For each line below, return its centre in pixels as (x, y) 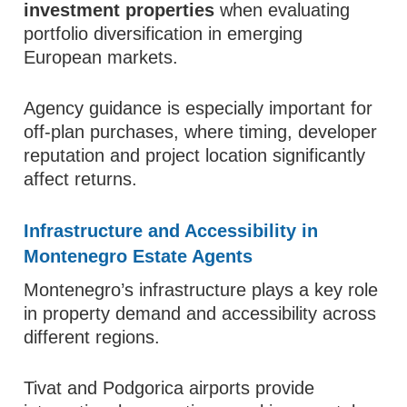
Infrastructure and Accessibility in (171, 231)
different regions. (92, 337)
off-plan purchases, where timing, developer (201, 132)
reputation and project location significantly (195, 155)
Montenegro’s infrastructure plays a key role (201, 290)
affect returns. (81, 179)
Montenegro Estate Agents (139, 256)
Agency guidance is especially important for (199, 108)
